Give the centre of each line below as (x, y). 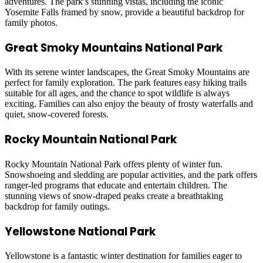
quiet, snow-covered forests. (57, 114)
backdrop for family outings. (57, 206)
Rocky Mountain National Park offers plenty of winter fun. (114, 164)
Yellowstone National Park (80, 231)
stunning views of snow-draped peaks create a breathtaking (114, 195)
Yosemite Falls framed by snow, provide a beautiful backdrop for (124, 12)
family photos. (31, 22)
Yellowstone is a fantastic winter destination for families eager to (123, 256)
